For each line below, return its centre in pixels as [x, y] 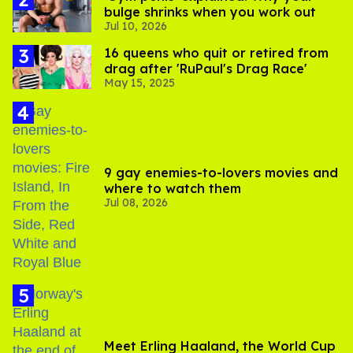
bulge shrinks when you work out [210, 11]
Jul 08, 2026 [136, 202]
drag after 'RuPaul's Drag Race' [206, 68]
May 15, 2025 [139, 82]
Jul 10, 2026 [136, 26]
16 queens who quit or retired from [216, 52]
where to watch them [173, 188]
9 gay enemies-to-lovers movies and [221, 172]
